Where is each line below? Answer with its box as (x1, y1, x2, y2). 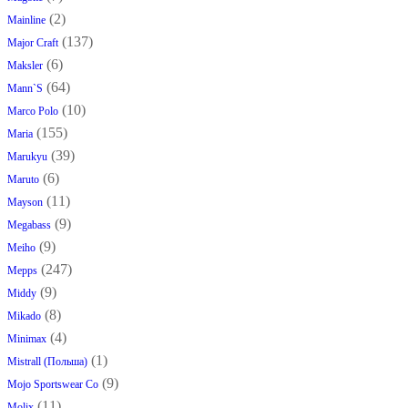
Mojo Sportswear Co (7, 378, 98, 392)
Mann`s (7, 82, 43, 96)
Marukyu (7, 150, 47, 164)
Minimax (7, 332, 46, 346)
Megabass (7, 219, 51, 232)
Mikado (7, 310, 41, 323)
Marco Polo (7, 105, 58, 118)
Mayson (7, 196, 43, 209)
